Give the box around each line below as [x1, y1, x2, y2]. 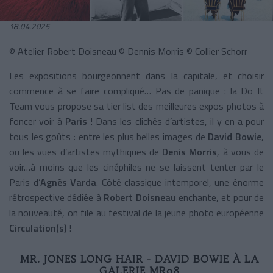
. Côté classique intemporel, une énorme [96, 174, 264, 190]
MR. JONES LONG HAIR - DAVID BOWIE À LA [20, 252, 259, 265]
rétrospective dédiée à [9, 190, 104, 205]
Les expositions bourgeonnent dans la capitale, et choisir [9, 68, 264, 83]
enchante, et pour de [178, 190, 264, 205]
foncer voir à [9, 113, 66, 129]
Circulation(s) [9, 220, 66, 235]
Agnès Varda [40, 174, 97, 190]
